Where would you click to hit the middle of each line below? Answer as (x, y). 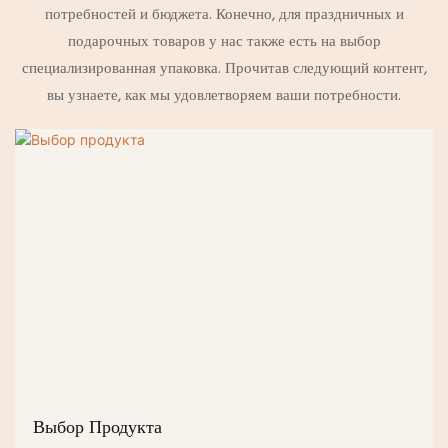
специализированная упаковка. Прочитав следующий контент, (224, 69)
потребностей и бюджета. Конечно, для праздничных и (224, 15)
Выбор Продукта (97, 427)
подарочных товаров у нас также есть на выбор (224, 42)
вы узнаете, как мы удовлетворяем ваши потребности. (224, 96)
